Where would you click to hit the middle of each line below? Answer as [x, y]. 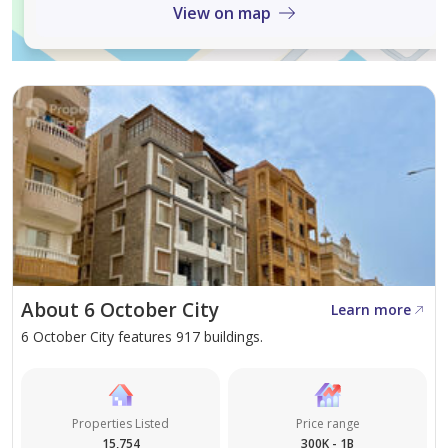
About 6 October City [120, 310]
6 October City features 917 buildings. [142, 337]
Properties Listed [120, 424]
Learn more [371, 310]
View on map [222, 13]
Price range [327, 424]
